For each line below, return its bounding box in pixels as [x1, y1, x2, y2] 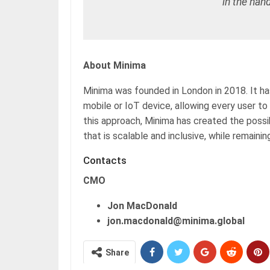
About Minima [83, 59, 148, 71]
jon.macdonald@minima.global [107, 215, 245, 227]
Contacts [83, 154, 127, 166]
